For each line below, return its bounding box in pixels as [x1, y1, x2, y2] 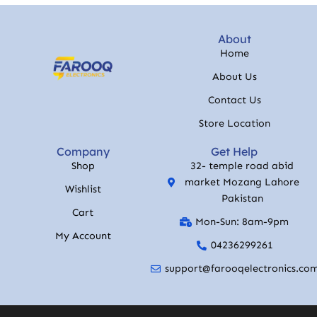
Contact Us [207, 93, 261, 106]
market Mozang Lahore [185, 175, 300, 188]
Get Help [211, 144, 258, 158]
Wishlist [64, 183, 101, 195]
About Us [212, 70, 257, 83]
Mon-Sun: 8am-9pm [195, 215, 289, 228]
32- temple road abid [190, 159, 294, 172]
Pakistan [221, 192, 263, 204]
